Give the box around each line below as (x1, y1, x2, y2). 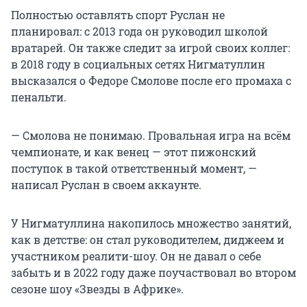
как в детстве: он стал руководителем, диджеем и (11, 232, 284, 247)
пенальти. (11, 89, 66, 104)
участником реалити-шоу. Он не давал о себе (11, 248, 261, 263)
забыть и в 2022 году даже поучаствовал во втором (11, 265, 296, 280)
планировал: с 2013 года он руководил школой (11, 23, 268, 38)
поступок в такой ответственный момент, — (11, 160, 257, 175)
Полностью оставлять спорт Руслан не (11, 7, 225, 22)
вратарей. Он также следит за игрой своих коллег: (11, 40, 290, 55)
